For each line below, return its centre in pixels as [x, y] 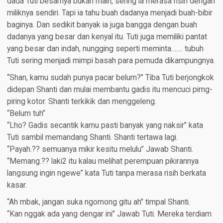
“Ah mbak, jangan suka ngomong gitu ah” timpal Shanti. [98, 202]
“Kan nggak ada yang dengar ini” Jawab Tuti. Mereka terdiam [109, 214]
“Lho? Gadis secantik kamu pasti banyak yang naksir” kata [105, 126]
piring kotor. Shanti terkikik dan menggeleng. [81, 102]
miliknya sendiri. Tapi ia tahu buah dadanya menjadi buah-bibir [110, 13]
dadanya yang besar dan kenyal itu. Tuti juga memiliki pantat [107, 37]
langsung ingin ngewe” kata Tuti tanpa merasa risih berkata [106, 173]
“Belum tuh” [26, 114]
